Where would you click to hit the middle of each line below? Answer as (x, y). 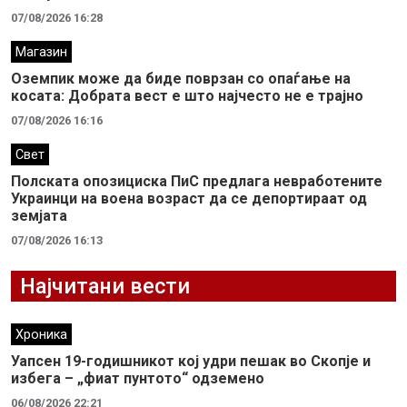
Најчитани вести (105, 286)
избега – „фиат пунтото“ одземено (138, 378)
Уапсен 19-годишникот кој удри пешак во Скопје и (191, 361)
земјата (39, 216)
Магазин (41, 52)
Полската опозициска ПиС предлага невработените (197, 181)
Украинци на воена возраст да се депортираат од (189, 199)
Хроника (41, 335)
